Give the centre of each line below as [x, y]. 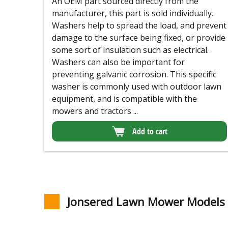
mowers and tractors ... [95, 111]
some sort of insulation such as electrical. [130, 50]
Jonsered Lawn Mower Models [146, 201]
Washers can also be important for [118, 62]
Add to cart [150, 132]
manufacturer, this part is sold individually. [133, 13]
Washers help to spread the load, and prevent [139, 26]
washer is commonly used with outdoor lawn [137, 87]
